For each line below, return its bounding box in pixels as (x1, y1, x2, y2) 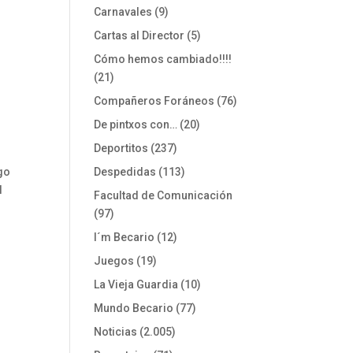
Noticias (94, 325, 138, 338)
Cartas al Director (94, 28, 185, 42)
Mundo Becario (94, 301, 174, 314)
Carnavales (94, 5, 153, 18)
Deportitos (94, 141, 149, 154)
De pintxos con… (94, 117, 178, 131)
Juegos (94, 254, 135, 267)
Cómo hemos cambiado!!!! (94, 52, 232, 65)
